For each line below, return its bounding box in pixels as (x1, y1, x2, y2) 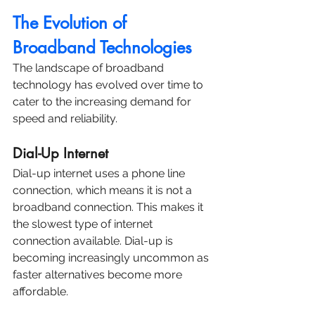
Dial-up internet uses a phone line (13, 166, 188, 180)
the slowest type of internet (13, 217, 155, 231)
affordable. (13, 284, 68, 298)
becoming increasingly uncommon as (13, 250, 212, 264)
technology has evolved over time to (13, 77, 206, 91)
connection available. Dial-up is (13, 233, 176, 247)
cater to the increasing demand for (13, 94, 194, 108)
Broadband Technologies (13, 36, 192, 58)
